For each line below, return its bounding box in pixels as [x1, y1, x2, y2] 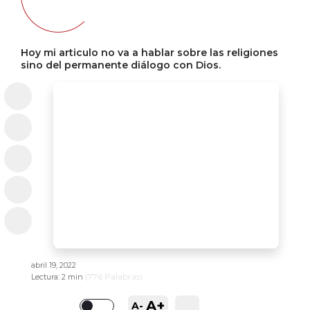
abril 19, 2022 [31, 260, 76, 270]
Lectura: [31, 272, 62, 282]
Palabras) [102, 271, 143, 282]
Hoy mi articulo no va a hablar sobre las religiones [21, 46, 278, 59]
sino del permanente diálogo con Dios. [21, 59, 221, 71]
